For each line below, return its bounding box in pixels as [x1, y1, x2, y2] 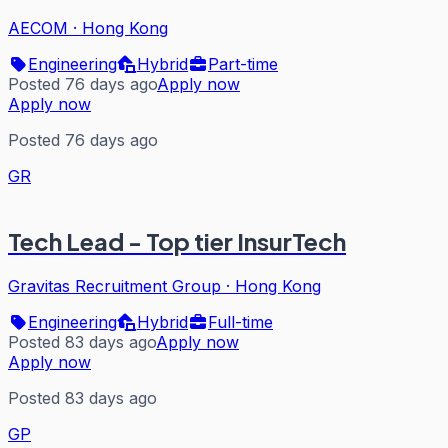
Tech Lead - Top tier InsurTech [8, 225, 346, 256]
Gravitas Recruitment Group [8, 275, 221, 296]
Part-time [208, 54, 278, 74]
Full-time [208, 311, 273, 332]
